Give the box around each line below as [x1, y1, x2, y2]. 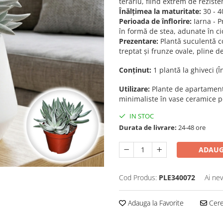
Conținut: [119, 65, 151, 75]
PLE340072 [159, 173, 195, 183]
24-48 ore [177, 123, 206, 132]
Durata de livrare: [119, 123, 177, 132]
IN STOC [128, 111, 154, 121]
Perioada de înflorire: [119, 16, 192, 26]
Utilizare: [119, 84, 150, 94]
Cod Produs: [119, 173, 157, 183]
